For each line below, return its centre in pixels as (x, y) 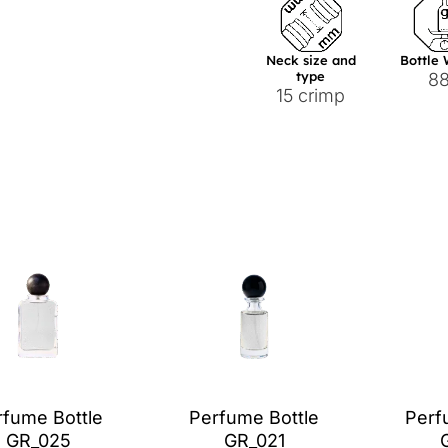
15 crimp (311, 96)
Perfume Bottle (254, 418)
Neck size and (310, 60)
